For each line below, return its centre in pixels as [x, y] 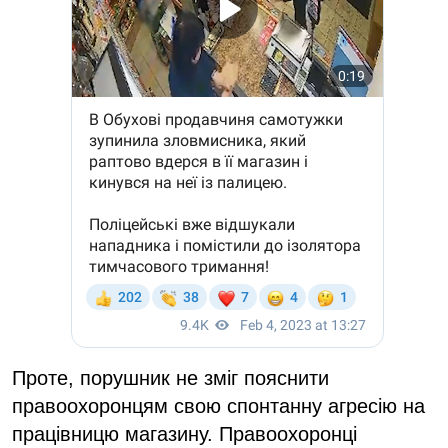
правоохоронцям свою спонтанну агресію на [218, 405]
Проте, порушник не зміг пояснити [170, 377]
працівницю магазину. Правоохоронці [184, 433]
